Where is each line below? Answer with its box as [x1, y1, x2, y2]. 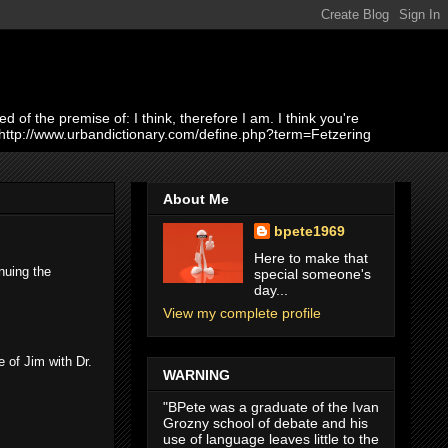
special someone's [253, 266, 371, 283]
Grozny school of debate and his [163, 414, 368, 431]
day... [253, 282, 288, 299]
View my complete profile [163, 305, 321, 322]
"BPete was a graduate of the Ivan [163, 398, 379, 415]
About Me [163, 191, 229, 208]
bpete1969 [273, 223, 345, 240]
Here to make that [253, 250, 368, 267]
